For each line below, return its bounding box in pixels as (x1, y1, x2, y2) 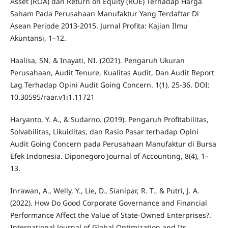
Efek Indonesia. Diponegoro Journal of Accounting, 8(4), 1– (10, 151, 209, 161)
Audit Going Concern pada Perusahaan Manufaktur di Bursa (10, 138, 216, 149)
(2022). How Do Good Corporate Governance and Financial (10, 197, 207, 208)
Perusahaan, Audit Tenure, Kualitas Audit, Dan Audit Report (10, 67, 214, 77)
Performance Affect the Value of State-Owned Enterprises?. (10, 210, 211, 220)
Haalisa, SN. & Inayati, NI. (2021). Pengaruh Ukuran (10, 55, 185, 65)
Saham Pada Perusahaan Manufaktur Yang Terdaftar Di (10, 8, 199, 18)
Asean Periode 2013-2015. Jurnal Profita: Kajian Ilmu (10, 20, 188, 31)
